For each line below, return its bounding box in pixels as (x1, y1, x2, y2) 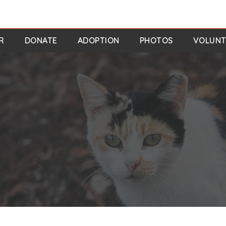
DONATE (24, 35, 58, 45)
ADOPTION (77, 35, 120, 45)
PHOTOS (139, 35, 173, 45)
